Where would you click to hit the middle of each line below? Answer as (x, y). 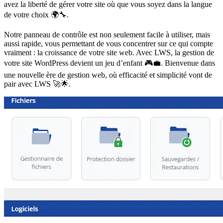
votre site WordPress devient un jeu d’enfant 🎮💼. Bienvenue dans (110, 63)
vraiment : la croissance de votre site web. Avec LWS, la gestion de (109, 52)
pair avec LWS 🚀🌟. (37, 84)
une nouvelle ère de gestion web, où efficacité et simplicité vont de (108, 75)
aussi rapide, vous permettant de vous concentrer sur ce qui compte (109, 43)
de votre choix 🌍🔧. (36, 14)
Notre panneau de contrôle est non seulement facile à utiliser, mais (107, 34)
